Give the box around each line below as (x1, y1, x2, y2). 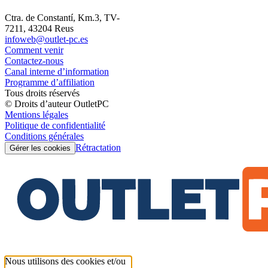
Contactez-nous (5, 56, 63, 66)
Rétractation (75, 142, 121, 153)
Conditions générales (5, 131, 84, 142)
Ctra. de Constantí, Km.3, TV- (5, 13, 120, 23)
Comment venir (5, 45, 63, 56)
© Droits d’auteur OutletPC (5, 99, 109, 109)
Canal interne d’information (5, 66, 109, 77)
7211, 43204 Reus (5, 23, 74, 34)
